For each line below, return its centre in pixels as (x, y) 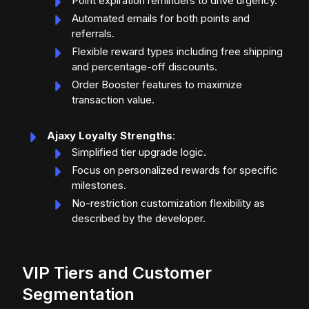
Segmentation (78, 295)
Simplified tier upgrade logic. (139, 152)
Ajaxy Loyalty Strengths (110, 136)
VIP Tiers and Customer (117, 273)
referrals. (93, 34)
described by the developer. (139, 219)
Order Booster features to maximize (157, 85)
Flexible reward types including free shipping (177, 52)
